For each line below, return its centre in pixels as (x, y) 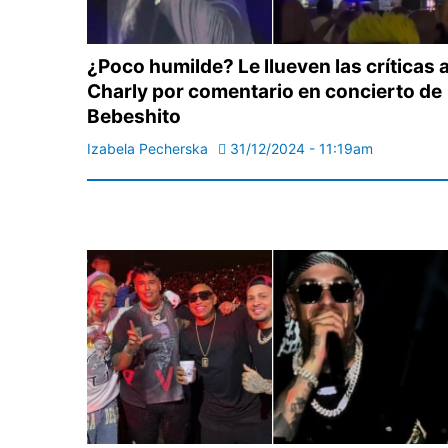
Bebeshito (134, 117)
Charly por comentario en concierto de (264, 92)
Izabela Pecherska (147, 149)
